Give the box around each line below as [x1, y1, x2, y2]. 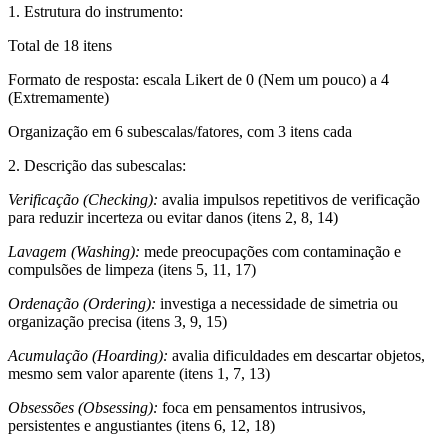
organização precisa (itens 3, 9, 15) [8, 312, 227, 330]
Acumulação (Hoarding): [8, 346, 172, 364]
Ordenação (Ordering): [8, 294, 156, 312]
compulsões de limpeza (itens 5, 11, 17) [8, 260, 256, 278]
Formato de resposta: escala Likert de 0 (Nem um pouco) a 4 [8, 70, 389, 88]
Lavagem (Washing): [8, 242, 140, 260]
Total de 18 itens [8, 36, 112, 54]
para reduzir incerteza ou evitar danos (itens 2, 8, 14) [8, 208, 338, 226]
